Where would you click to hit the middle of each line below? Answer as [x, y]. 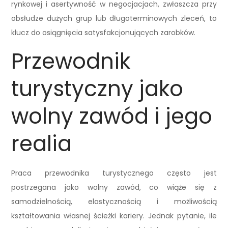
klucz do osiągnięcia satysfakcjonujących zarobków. [104, 33]
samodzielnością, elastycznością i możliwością [114, 202]
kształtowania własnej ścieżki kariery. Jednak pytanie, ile [114, 216]
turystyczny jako [97, 89]
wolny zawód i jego [112, 117]
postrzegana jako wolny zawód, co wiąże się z [114, 188]
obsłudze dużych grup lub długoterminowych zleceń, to [114, 19]
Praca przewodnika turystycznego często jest [114, 173]
